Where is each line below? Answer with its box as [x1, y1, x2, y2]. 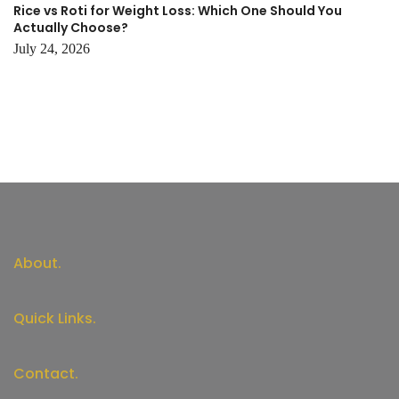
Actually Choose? [13, 19, 128, 37]
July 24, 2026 [13, 41, 90, 57]
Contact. [13, 363, 78, 385]
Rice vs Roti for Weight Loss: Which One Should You [13, 2, 342, 20]
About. [13, 253, 61, 274]
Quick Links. [13, 308, 96, 330]
